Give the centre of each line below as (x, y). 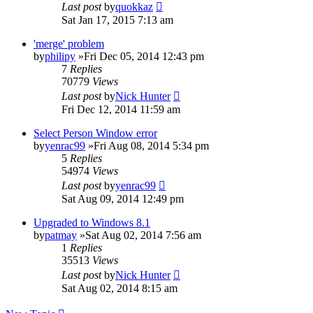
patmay (61, 235)
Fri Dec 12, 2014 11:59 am (121, 109)
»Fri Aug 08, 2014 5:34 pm (147, 145)
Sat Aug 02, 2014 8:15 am (119, 288)
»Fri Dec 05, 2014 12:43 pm (140, 56)
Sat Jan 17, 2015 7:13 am (117, 20)
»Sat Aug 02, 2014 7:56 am (139, 235)
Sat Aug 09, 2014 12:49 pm (123, 198)
